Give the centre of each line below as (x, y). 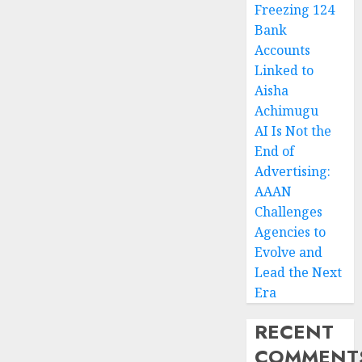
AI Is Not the (293, 131)
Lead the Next (299, 273)
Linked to (284, 71)
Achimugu (287, 111)
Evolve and (289, 253)
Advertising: (293, 172)
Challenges (289, 212)
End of (275, 152)
